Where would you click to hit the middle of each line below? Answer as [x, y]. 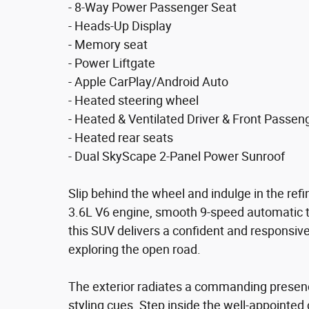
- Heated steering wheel [133, 100]
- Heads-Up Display [120, 26]
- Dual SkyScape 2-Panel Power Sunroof [177, 156]
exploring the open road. [134, 249]
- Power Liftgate [112, 63]
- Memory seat [108, 44]
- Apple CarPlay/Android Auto [148, 82]
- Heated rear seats [121, 138]
